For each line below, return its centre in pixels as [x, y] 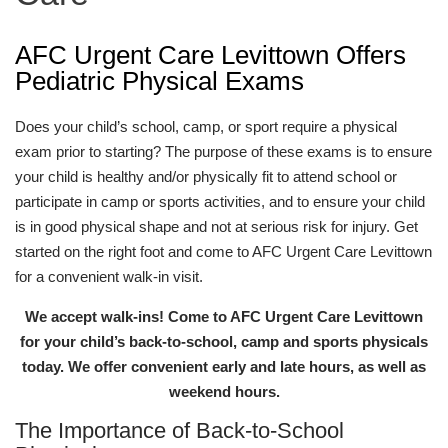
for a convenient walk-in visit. [109, 276]
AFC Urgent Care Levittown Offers [210, 55]
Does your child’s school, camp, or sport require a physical [206, 126]
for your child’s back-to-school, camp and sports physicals [224, 341]
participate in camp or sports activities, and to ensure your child [220, 201]
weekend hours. [224, 391]
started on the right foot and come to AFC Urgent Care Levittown [223, 251]
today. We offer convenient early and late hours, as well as [224, 366]
